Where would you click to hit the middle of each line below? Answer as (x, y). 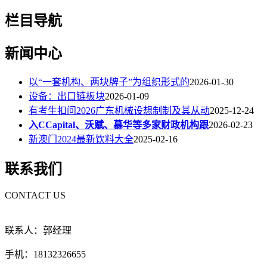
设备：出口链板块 (67, 97)
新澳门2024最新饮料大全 (81, 139)
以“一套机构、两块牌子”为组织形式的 (109, 82)
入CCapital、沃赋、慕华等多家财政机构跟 (119, 125)
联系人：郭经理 (38, 231)
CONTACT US (35, 195)
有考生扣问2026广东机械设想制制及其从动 (119, 111)
